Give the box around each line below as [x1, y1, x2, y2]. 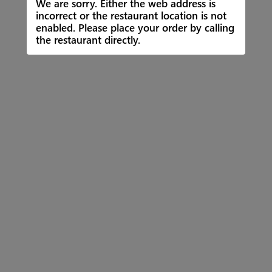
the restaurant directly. [36, 33, 140, 46]
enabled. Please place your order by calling [36, 21, 234, 34]
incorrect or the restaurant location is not [36, 8, 226, 22]
